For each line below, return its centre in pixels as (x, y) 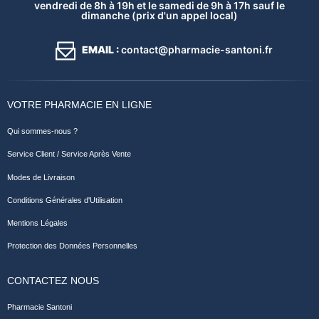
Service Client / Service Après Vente (69, 154)
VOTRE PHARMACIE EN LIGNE (79, 105)
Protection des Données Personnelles (72, 246)
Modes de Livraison (41, 177)
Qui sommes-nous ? (42, 131)
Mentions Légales (37, 223)
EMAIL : (100, 50)
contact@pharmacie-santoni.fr (195, 50)
